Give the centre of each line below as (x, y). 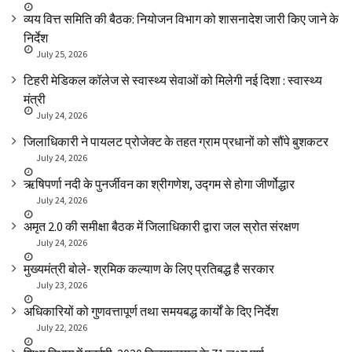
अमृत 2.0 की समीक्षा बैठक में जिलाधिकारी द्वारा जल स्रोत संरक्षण (161, 227)
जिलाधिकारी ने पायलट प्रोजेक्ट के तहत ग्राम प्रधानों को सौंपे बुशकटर (176, 142)
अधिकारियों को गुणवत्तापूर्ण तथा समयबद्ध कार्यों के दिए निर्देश (151, 312)
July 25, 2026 (62, 54)
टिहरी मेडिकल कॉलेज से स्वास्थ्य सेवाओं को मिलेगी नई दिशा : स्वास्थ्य (173, 81)
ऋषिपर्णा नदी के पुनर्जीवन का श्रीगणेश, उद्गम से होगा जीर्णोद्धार (159, 184)
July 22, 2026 (62, 328)
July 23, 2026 (62, 285)
